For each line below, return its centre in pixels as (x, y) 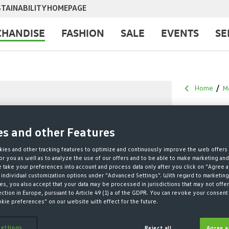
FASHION (83, 32)
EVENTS (180, 32)
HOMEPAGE (67, 8)
